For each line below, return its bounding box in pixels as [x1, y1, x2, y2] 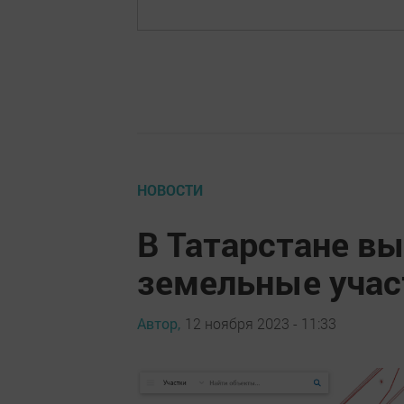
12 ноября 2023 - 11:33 [185, 314, 336, 334]
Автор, [137, 314, 180, 334]
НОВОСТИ [137, 179, 203, 199]
